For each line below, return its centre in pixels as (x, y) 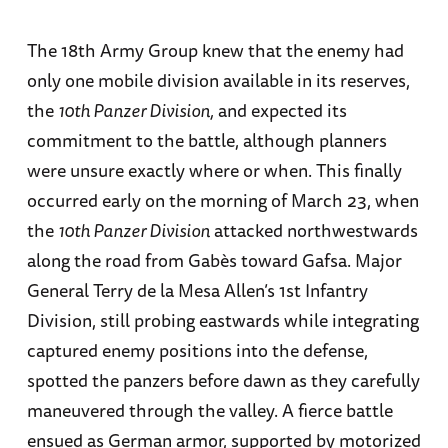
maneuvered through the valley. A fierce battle (209, 409)
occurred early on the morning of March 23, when (222, 199)
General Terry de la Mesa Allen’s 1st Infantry (197, 289)
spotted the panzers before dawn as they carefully (223, 379)
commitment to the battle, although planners (206, 139)
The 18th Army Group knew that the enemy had (215, 49)
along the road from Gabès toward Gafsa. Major (214, 259)
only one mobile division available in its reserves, (218, 79)
